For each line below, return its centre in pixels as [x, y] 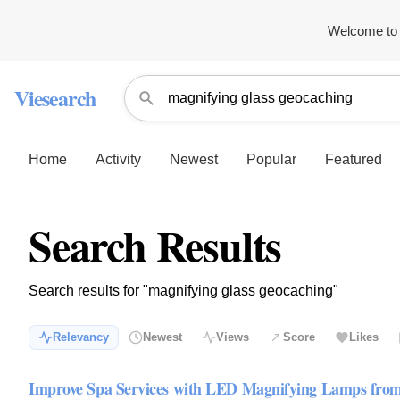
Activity [118, 159]
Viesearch [55, 98]
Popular [271, 159]
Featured [354, 159]
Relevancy [81, 337]
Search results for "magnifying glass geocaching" [183, 291]
